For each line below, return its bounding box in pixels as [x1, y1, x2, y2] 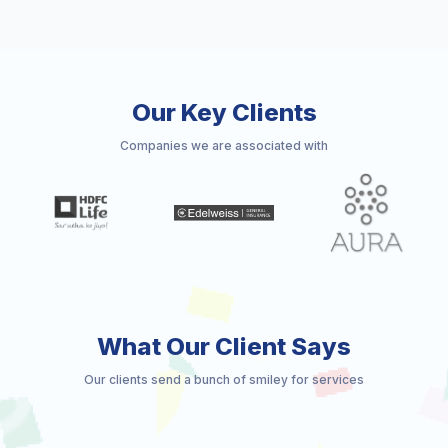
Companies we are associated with [120, 138, 328, 154]
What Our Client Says [97, 332, 351, 362]
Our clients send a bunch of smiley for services [84, 372, 364, 388]
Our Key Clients [131, 98, 317, 128]
